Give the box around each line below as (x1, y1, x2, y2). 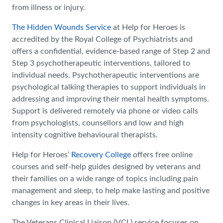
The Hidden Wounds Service (12, 23, 111, 31)
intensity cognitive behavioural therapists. (12, 131, 158, 139)
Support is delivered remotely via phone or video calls (12, 107, 198, 115)
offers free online (131, 151, 193, 159)
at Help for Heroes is (111, 23, 185, 31)
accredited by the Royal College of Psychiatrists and (12, 35, 193, 43)
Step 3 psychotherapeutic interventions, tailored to (12, 59, 190, 67)
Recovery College (71, 151, 131, 159)
